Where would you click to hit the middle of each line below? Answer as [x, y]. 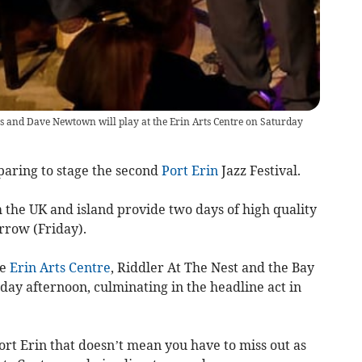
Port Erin [189, 170]
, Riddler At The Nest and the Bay [212, 267]
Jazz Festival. [259, 170]
